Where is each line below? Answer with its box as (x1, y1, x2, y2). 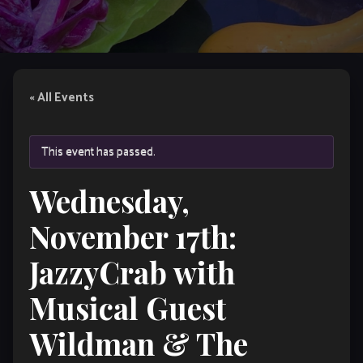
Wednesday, (29, 181, 190, 221)
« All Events (29, 88, 94, 109)
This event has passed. (41, 142, 156, 162)
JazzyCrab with (29, 252, 235, 293)
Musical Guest (29, 288, 226, 328)
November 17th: (29, 216, 237, 257)
